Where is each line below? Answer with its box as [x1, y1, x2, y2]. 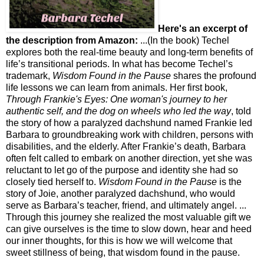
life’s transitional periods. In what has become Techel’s [6, 59, 233, 70]
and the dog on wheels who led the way [66, 106, 231, 117]
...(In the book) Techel [138, 35, 229, 46]
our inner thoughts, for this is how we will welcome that [6, 236, 232, 246]
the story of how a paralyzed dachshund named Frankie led [6, 118, 252, 128]
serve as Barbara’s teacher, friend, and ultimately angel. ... [6, 200, 246, 211]
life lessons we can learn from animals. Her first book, [6, 82, 227, 93]
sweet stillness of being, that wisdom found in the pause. [6, 247, 240, 258]
